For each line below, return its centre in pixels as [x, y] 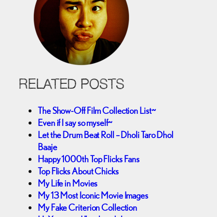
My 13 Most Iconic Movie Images [93, 195]
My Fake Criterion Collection [88, 207]
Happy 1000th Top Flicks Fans [89, 159]
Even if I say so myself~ [75, 122]
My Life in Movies [68, 183]
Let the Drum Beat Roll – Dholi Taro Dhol [106, 134]
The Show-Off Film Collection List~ [97, 110]
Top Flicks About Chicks [78, 171]
